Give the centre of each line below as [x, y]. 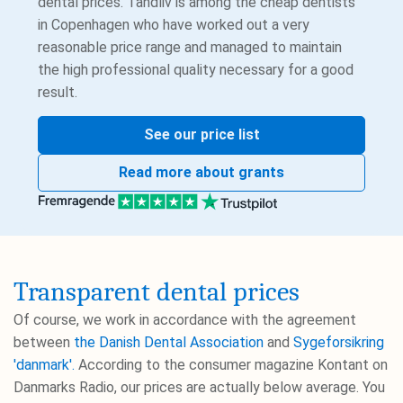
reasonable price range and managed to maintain [190, 47]
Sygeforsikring [339, 343]
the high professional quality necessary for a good [196, 70]
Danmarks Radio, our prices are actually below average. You [199, 388]
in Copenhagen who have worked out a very [174, 25]
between [44, 343]
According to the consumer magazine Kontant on [231, 365]
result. [58, 92]
